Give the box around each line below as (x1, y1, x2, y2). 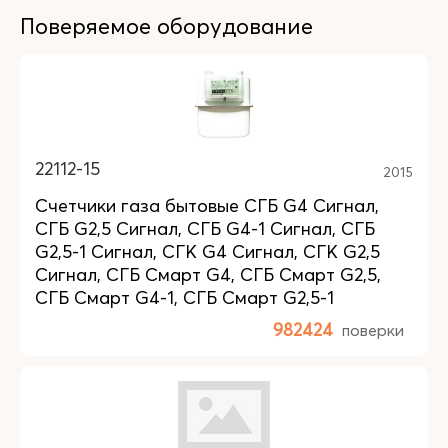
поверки (342, 320, 404, 340)
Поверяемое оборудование (20, 12, 313, 40)
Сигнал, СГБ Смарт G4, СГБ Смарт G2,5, (35, 263, 381, 286)
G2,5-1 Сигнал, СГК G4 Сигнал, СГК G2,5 (35, 240, 380, 263)
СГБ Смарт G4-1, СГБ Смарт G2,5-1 (35, 286, 334, 309)
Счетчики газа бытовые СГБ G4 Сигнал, (35, 194, 379, 217)
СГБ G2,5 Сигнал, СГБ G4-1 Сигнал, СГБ (35, 217, 375, 240)
